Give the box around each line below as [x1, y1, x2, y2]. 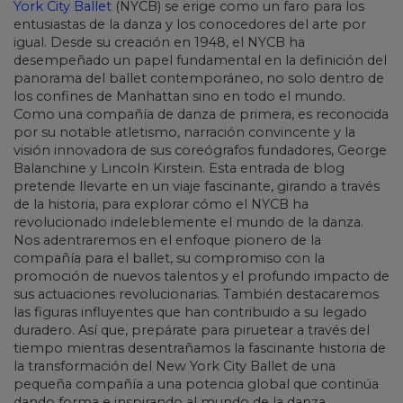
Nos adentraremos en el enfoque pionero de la [13, 232, 321, 249]
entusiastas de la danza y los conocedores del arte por [13, 16, 366, 33]
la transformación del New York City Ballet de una [13, 358, 336, 375]
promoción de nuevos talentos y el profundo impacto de [13, 268, 390, 285]
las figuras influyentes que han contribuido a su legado [13, 304, 367, 321]
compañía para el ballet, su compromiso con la [13, 250, 325, 267]
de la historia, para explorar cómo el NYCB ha [13, 196, 309, 213]
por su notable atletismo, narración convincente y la [13, 124, 355, 141]
